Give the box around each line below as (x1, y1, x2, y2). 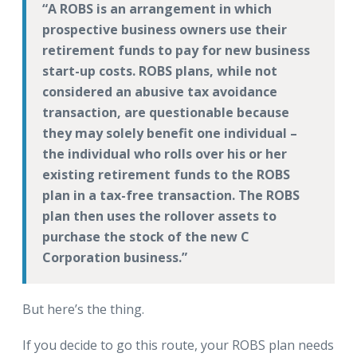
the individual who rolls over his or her (42, 145, 287, 163)
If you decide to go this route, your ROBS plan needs (22, 336, 334, 355)
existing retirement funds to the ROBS (42, 166, 290, 184)
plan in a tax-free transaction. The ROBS (42, 186, 300, 205)
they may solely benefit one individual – (42, 124, 297, 143)
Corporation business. (42, 249, 182, 267)
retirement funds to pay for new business (42, 41, 310, 60)
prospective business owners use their (42, 21, 287, 39)
